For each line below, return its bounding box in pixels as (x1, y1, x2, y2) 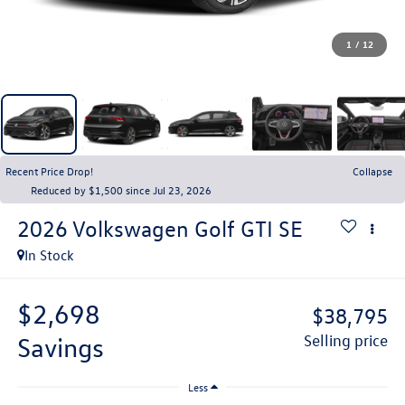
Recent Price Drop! (5, 163, 93, 178)
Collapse (353, 163, 392, 178)
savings (30, 331, 104, 364)
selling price (312, 331, 389, 351)
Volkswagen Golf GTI (71, 214, 273, 242)
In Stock (24, 245, 74, 264)
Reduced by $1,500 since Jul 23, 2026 (31, 182, 212, 197)
